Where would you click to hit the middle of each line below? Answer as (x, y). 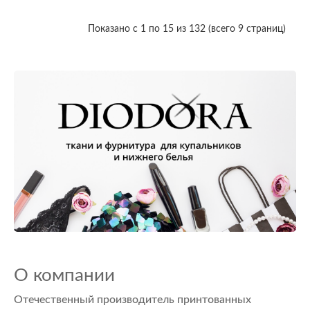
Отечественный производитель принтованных (133, 300)
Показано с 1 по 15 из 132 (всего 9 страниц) (187, 29)
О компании (64, 276)
